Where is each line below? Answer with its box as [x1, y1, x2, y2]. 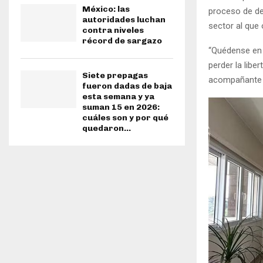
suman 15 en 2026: [82, 102, 160, 113]
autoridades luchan [82, 15, 166, 25]
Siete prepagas [82, 70, 148, 81]
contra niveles [82, 25, 144, 36]
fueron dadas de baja [82, 81, 172, 92]
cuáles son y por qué [82, 113, 168, 123]
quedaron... [82, 123, 131, 134]
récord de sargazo [82, 36, 162, 46]
